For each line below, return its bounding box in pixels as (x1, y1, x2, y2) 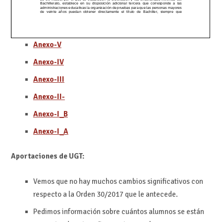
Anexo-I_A (33, 127, 68, 136)
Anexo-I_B (33, 110, 68, 119)
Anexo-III (33, 75, 64, 84)
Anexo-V (33, 40, 61, 50)
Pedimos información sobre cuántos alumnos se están (33, 207, 204, 216)
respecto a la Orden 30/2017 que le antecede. (33, 189, 178, 199)
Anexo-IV (33, 57, 64, 67)
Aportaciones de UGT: (10, 152, 84, 161)
